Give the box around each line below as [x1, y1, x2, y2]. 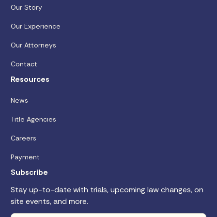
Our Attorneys [11, 40, 57, 49]
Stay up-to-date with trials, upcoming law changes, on [11, 184, 204, 195]
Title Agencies [11, 114, 57, 124]
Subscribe [11, 167, 48, 177]
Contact [11, 59, 38, 68]
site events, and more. [11, 196, 89, 206]
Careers [11, 133, 37, 142]
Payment [11, 152, 40, 161]
